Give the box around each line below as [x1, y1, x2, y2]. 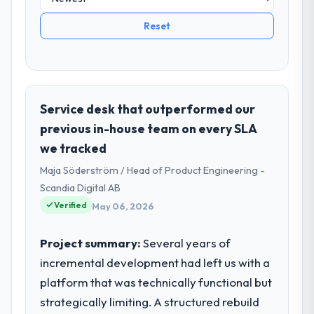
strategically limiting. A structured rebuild [40, 294, 260, 309]
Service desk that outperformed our [40, 100, 256, 117]
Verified [54, 199, 87, 210]
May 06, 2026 [92, 200, 155, 212]
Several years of [141, 235, 231, 250]
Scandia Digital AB [40, 181, 121, 194]
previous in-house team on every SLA [40, 120, 258, 137]
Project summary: [40, 235, 142, 250]
